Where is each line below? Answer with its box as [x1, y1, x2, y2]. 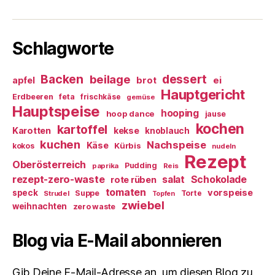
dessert [162, 71, 207, 87]
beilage [89, 72, 131, 86]
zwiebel [121, 198, 165, 212]
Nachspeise [147, 138, 206, 151]
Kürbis [114, 140, 141, 150]
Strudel [44, 188, 69, 198]
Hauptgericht [161, 86, 245, 103]
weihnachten [12, 201, 68, 211]
